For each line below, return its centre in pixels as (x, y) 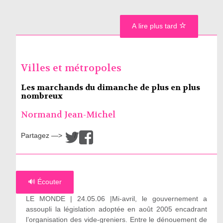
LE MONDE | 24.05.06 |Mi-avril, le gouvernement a (116, 199)
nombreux (42, 96)
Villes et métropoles (71, 68)
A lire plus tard (156, 26)
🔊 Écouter (45, 182)
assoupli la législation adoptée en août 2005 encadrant (116, 209)
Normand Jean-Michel (68, 115)
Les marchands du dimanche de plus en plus (110, 87)
